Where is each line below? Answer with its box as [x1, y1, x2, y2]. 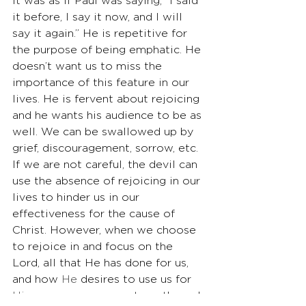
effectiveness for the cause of [12, 209, 178, 219]
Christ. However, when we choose [12, 225, 199, 236]
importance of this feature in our [12, 78, 193, 88]
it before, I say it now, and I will [12, 12, 186, 23]
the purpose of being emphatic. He [12, 45, 204, 55]
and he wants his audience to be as [12, 111, 205, 121]
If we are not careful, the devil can [12, 160, 201, 170]
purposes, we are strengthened [30, 291, 204, 301]
